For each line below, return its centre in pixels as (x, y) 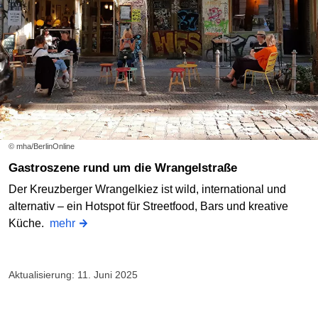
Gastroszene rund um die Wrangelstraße (127, 168)
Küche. (29, 224)
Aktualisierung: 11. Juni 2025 (73, 275)
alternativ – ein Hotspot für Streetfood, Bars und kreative (148, 207)
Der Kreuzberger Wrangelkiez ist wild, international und (147, 190)
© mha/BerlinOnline (42, 147)
